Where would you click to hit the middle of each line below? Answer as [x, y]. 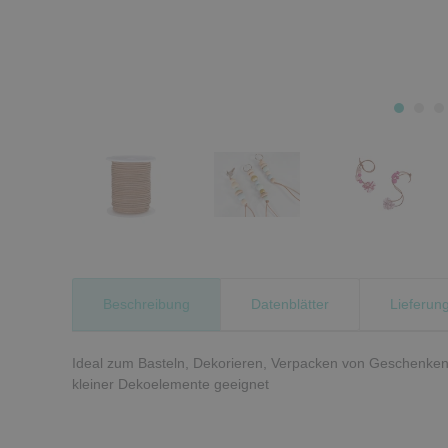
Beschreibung [146, 303]
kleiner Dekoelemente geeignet [170, 383]
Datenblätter [290, 303]
